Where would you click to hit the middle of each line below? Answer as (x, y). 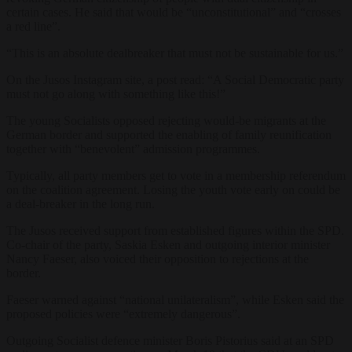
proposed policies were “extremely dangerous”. (123, 313)
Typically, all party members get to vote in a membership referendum (176, 175)
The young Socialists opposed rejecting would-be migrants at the (166, 120)
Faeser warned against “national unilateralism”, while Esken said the (175, 299)
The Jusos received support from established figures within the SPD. (175, 230)
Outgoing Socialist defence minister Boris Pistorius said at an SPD (170, 340)
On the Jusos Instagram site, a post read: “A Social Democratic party (175, 79)
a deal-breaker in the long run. (81, 203)
